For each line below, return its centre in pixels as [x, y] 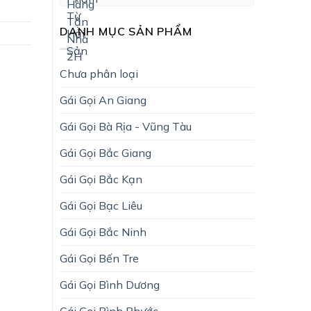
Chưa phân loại [99, 73]
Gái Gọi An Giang [103, 100]
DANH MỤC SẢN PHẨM [126, 31]
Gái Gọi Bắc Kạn [101, 179]
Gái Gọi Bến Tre [99, 258]
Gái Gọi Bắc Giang [106, 152]
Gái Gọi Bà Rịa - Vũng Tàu [126, 126]
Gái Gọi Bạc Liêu [101, 205]
